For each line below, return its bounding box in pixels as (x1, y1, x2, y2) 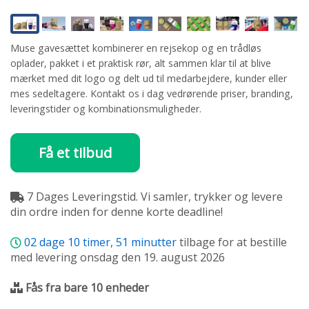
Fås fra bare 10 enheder (26, 280, 149, 296)
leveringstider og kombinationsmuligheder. (10, 102, 201, 116)
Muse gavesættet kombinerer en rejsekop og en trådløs (10, 41, 261, 55)
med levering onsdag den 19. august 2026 (10, 250, 225, 266)
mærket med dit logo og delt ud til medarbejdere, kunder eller (10, 72, 287, 86)
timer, (80, 235, 116, 250)
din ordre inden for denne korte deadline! (10, 204, 223, 220)
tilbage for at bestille (179, 235, 287, 250)
